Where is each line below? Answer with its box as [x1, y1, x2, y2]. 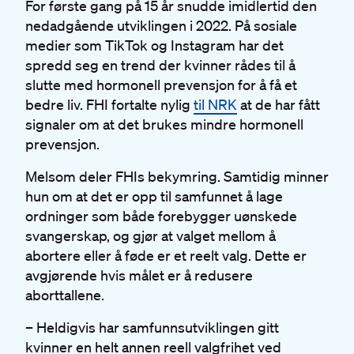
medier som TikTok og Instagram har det [25, 36, 284, 54]
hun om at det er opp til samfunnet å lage [25, 186, 283, 205]
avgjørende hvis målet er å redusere [25, 265, 253, 284]
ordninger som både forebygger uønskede [25, 206, 297, 224]
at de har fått [237, 95, 320, 113]
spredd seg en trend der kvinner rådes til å [25, 55, 296, 73]
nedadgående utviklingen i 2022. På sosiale [25, 16, 297, 34]
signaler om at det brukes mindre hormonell [25, 115, 303, 133]
